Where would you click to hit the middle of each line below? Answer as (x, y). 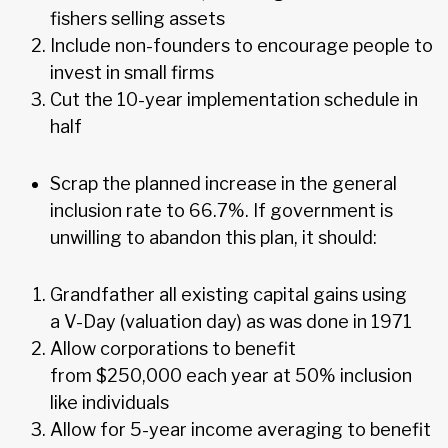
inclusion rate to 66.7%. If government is (221, 210)
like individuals (109, 402)
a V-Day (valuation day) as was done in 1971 (231, 321)
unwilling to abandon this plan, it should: (213, 237)
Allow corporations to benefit (173, 348)
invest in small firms (132, 72)
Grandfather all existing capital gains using (228, 294)
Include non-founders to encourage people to (241, 45)
